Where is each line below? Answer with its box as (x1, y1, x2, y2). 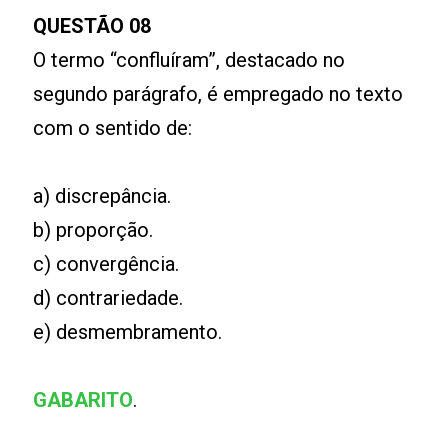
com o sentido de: (33, 116, 193, 140)
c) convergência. (33, 252, 180, 276)
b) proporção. (33, 218, 154, 242)
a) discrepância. (33, 184, 172, 208)
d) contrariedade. (33, 286, 184, 310)
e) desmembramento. (33, 320, 228, 344)
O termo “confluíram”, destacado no (33, 48, 346, 72)
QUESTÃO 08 (33, 14, 152, 38)
